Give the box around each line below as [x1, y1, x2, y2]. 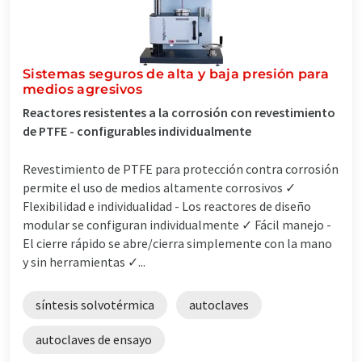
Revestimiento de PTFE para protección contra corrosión [23, 160, 339, 177]
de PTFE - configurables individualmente [23, 122, 251, 139]
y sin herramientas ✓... [23, 253, 145, 270]
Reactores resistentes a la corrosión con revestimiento [23, 103, 335, 120]
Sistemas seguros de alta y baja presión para [23, 65, 330, 82]
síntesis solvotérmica [36, 296, 154, 313]
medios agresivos [23, 81, 143, 97]
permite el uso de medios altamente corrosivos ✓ [23, 179, 296, 196]
